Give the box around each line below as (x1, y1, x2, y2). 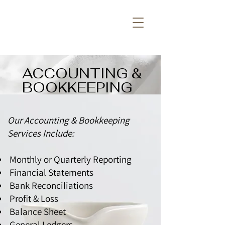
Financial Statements (8, 166, 93, 178)
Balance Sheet (8, 205, 66, 217)
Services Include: (8, 127, 74, 139)
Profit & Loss (8, 192, 58, 204)
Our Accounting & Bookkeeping (8, 114, 130, 126)
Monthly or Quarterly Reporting (8, 153, 132, 165)
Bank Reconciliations (8, 179, 93, 191)
